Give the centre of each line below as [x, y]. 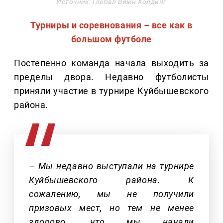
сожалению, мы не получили [111, 194]
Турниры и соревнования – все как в [111, 25]
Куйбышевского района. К [111, 180]
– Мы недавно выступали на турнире [111, 166]
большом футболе [111, 39]
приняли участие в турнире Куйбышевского [111, 91]
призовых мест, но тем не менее [111, 208]
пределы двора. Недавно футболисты [111, 77]
